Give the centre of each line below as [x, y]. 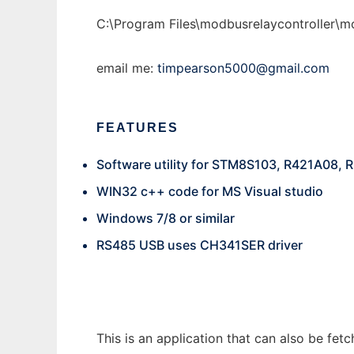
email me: [127, 68]
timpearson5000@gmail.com [243, 68]
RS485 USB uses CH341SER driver [200, 245]
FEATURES [137, 128]
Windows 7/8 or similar [166, 218]
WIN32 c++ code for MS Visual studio [210, 191]
